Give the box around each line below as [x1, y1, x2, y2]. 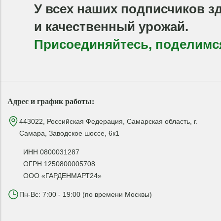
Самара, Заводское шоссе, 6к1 [19, 129, 119, 137]
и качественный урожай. [34, 19, 188, 34]
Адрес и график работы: [7, 97, 94, 106]
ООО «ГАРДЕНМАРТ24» [23, 172, 102, 180]
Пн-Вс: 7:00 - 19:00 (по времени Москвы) [19, 190, 152, 198]
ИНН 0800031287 [23, 148, 79, 156]
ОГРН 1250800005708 [23, 160, 95, 168]
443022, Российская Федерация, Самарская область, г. [19, 117, 197, 125]
